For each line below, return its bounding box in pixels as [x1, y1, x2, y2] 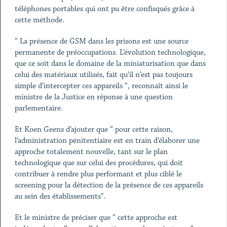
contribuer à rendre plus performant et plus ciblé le [14, 169, 182, 179]
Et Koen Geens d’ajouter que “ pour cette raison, [14, 125, 173, 134]
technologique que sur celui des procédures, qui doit [14, 158, 183, 168]
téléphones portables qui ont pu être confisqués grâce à [14, 4, 195, 14]
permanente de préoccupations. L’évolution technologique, [14, 48, 206, 57]
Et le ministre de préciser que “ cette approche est [14, 213, 177, 222]
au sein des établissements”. [14, 192, 106, 201]
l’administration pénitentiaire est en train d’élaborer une [14, 136, 200, 145]
